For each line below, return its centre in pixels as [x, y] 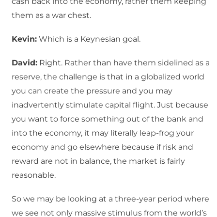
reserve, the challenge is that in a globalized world [108, 77]
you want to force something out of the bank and [108, 119]
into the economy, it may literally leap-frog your [103, 133]
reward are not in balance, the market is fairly [98, 161]
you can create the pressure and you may [92, 91]
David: [24, 63]
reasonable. [34, 175]
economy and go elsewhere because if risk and [102, 147]
